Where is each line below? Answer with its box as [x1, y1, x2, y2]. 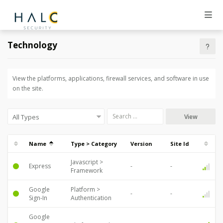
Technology [7, 39, 57, 51]
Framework [71, 166, 103, 175]
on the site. [12, 84, 43, 93]
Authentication [71, 194, 111, 202]
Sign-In [29, 194, 47, 202]
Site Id [170, 140, 189, 147]
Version [130, 140, 152, 147]
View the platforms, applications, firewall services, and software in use [12, 74, 209, 83]
